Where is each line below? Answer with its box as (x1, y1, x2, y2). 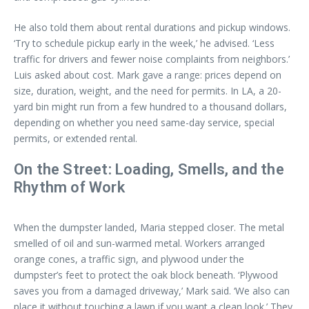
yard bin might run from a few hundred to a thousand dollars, (14, 100, 287, 113)
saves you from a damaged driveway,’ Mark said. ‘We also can (14, 284, 290, 297)
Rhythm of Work (14, 179, 125, 196)
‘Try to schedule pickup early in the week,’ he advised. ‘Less (14, 37, 275, 50)
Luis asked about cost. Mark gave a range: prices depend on (14, 68, 281, 81)
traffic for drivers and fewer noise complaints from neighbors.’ (14, 52, 290, 66)
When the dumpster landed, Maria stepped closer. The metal (14, 221, 284, 234)
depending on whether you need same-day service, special (14, 116, 275, 129)
